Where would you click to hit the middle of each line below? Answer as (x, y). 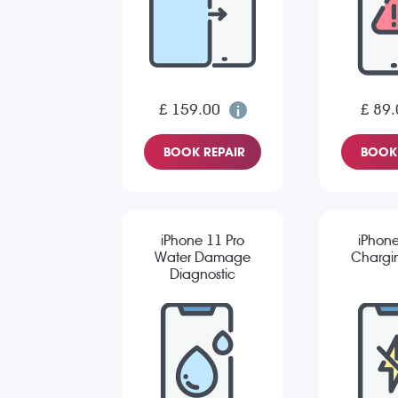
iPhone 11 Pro (203, 241)
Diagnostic (203, 275)
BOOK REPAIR (204, 152)
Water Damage (203, 258)
